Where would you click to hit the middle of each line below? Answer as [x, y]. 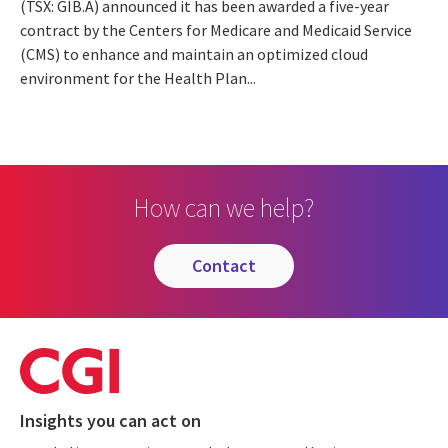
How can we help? [224, 207]
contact [229, 265]
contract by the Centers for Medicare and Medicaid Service [216, 29]
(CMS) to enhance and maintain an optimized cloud [194, 53]
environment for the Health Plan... [138, 77]
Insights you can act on [110, 420]
